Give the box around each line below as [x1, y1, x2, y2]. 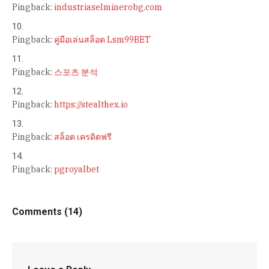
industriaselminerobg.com [54, 1, 162, 13]
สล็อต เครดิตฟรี [54, 131, 112, 142]
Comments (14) [12, 205, 82, 217]
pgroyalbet [54, 163, 99, 175]
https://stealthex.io [54, 98, 128, 110]
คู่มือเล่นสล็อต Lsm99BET [54, 34, 151, 45]
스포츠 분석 [54, 66, 98, 77]
